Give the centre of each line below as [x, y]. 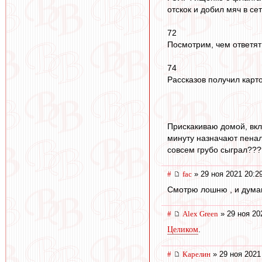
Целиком [183, 229]
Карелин [196, 254]
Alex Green [200, 213]
